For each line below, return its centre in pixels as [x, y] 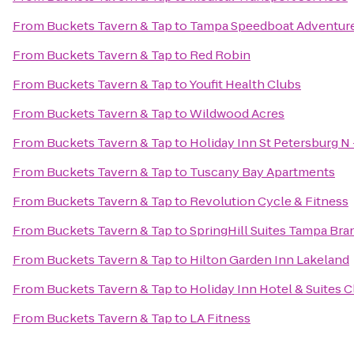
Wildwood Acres [237, 113]
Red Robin [220, 55]
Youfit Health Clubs [245, 84]
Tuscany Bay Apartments [262, 172]
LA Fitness [220, 318]
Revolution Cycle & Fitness [269, 201]
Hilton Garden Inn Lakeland [269, 260]
